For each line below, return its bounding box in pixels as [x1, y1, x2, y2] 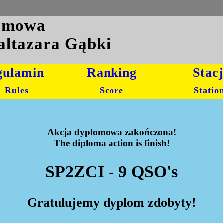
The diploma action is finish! [53, 137, 170, 148]
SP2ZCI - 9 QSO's [45, 162, 178, 181]
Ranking [86, 64, 137, 80]
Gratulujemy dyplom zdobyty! [27, 195, 196, 210]
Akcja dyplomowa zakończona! [47, 126, 176, 137]
